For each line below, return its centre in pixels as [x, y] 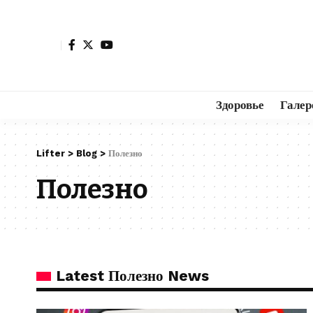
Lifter [51, 153]
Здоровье [240, 104]
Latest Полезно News [132, 276]
